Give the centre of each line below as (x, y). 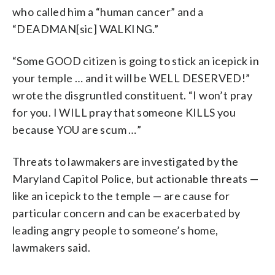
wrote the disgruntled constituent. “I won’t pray (133, 95)
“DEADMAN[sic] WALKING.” (86, 29)
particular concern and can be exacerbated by (126, 213)
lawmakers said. (52, 247)
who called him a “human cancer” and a (108, 11)
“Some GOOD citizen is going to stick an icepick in (136, 60)
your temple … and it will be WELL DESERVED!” (131, 78)
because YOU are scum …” (77, 129)
